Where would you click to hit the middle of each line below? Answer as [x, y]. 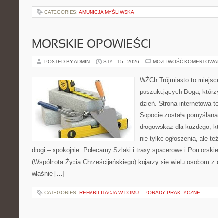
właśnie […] [48, 173]
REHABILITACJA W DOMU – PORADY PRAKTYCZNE [140, 192]
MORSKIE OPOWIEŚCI [91, 45]
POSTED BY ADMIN [68, 62]
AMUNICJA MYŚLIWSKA [107, 12]
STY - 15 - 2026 [121, 62]
